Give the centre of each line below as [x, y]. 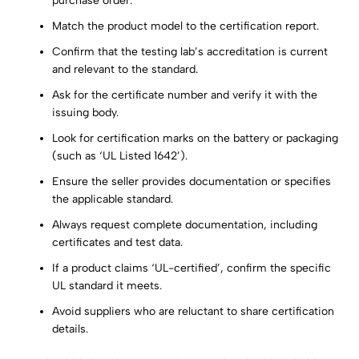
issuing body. [86, 113]
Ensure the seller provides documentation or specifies [192, 182]
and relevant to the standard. [125, 70]
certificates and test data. [118, 243]
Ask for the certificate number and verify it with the [185, 95]
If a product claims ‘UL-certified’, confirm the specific [192, 268]
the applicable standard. [113, 200]
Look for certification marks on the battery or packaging [196, 139]
